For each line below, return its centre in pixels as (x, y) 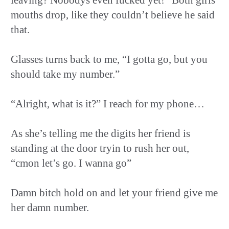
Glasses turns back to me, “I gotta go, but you (109, 59)
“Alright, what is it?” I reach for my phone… (108, 104)
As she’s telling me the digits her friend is (100, 133)
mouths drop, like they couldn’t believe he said (113, 15)
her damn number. (50, 207)
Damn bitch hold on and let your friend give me (114, 192)
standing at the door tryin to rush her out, (100, 148)
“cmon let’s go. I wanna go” (71, 163)
